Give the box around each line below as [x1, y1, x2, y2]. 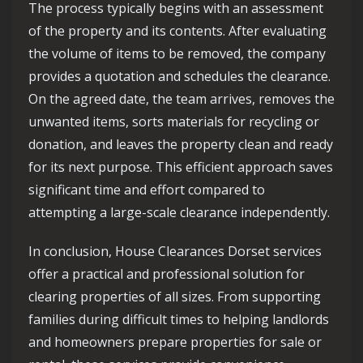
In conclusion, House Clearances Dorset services [28, 242, 322, 261]
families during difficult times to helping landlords [28, 310, 329, 329]
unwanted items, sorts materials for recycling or [28, 113, 319, 131]
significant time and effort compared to [28, 181, 265, 199]
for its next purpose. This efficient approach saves [28, 158, 333, 177]
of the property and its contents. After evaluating [28, 22, 327, 41]
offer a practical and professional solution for [28, 265, 305, 284]
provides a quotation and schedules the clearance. [28, 67, 331, 86]
